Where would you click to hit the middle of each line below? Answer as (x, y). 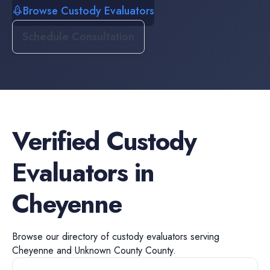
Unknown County (108, 250)
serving (203, 237)
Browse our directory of (62, 237)
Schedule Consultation (78, 36)
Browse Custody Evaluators (89, 11)
